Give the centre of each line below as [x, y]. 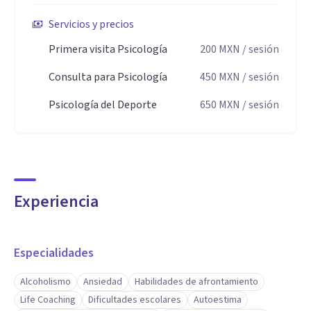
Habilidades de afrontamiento [196, 282]
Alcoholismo [45, 282]
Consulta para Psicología [108, 77]
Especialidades [54, 253]
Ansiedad [103, 282]
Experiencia [56, 202]
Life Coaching [48, 300]
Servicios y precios [91, 24]
